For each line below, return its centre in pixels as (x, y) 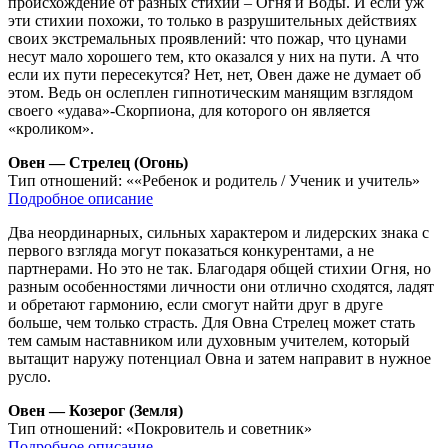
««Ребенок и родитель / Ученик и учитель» (273, 180)
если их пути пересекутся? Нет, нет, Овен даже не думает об (214, 74)
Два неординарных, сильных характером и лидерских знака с (218, 232)
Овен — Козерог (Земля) (95, 410)
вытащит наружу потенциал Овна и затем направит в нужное (219, 358)
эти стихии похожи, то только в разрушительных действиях (212, 20)
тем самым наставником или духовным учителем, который (209, 340)
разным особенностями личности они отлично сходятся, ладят (221, 286)
